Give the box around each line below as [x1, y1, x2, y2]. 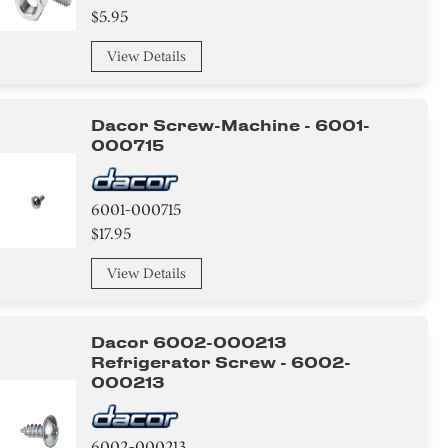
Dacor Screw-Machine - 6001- [91, 116, 371, 135]
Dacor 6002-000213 [91, 333, 288, 352]
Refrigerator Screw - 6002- [91, 353, 352, 372]
